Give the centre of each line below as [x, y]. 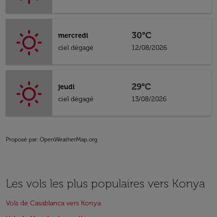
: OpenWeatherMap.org [67, 139]
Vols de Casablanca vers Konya [53, 203]
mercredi [73, 36]
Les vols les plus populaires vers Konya [105, 183]
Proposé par [21, 139]
